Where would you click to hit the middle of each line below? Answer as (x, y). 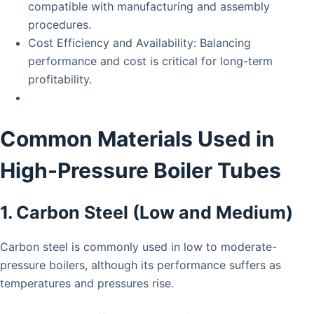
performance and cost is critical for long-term (150, 61)
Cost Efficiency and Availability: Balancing (139, 42)
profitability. (60, 79)
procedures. (60, 24)
